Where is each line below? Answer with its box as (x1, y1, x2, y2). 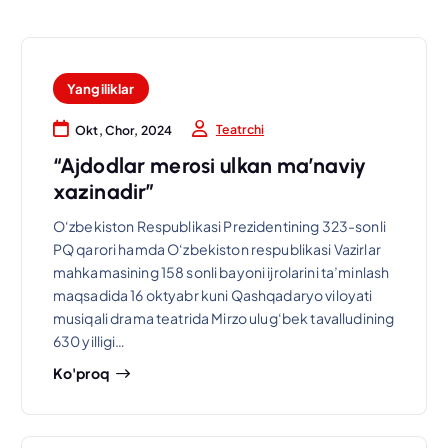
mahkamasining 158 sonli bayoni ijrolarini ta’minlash (52, 262, 390, 281)
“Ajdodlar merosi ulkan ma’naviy (52, 153, 367, 179)
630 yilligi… (52, 331, 126, 350)
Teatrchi (215, 120, 265, 137)
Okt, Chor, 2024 (75, 122, 173, 139)
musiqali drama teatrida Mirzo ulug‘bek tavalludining (52, 308, 395, 327)
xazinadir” (52, 179, 155, 205)
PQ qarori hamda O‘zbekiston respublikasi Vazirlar (52, 239, 381, 258)
